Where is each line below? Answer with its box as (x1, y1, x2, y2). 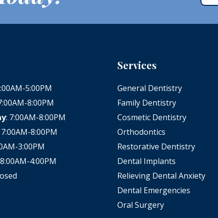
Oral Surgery (117, 199, 164, 210)
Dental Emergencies (117, 184, 190, 196)
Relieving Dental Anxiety (117, 170, 205, 181)
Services (117, 58, 157, 72)
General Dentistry (117, 82, 182, 93)
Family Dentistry (117, 97, 176, 108)
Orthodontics (117, 126, 165, 137)
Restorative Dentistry (117, 141, 195, 152)
